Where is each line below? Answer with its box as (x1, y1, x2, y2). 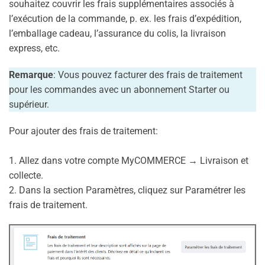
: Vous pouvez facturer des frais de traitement (53, 69, 243, 81)
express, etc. (9, 43, 60, 54)
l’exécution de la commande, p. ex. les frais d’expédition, (9, 13, 241, 25)
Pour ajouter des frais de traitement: (9, 125, 158, 137)
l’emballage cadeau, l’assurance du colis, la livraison (9, 28, 226, 40)
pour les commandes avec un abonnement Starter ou (9, 84, 230, 96)
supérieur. (9, 99, 49, 111)
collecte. (9, 170, 43, 182)
